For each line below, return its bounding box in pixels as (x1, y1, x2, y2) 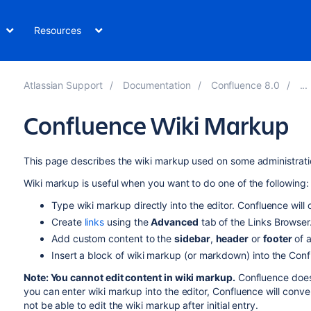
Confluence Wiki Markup (23, 108, 289, 142)
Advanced (151, 216, 199, 228)
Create (51, 216, 85, 228)
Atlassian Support (23, 79, 103, 91)
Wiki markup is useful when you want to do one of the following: (23, 177, 309, 189)
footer (262, 233, 292, 244)
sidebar (174, 233, 210, 244)
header (215, 233, 249, 244)
